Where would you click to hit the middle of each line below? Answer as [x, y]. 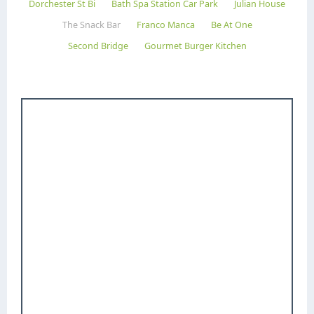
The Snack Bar [91, 25]
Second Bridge [98, 46]
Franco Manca [165, 25]
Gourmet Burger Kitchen [195, 46]
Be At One [231, 25]
